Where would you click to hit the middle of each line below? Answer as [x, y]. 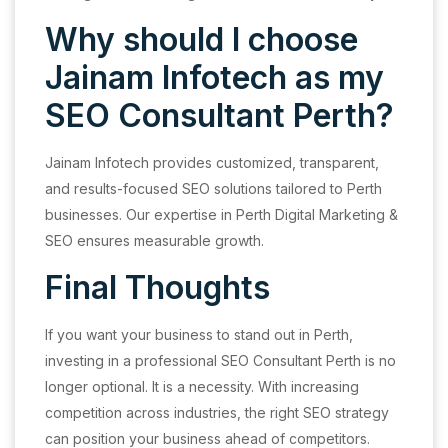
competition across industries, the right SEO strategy [217, 412]
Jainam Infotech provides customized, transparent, [212, 162]
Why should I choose [201, 39]
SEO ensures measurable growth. [154, 240]
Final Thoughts [157, 287]
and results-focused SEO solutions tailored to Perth [213, 188]
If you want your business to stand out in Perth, [199, 334]
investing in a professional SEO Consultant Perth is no [220, 360]
